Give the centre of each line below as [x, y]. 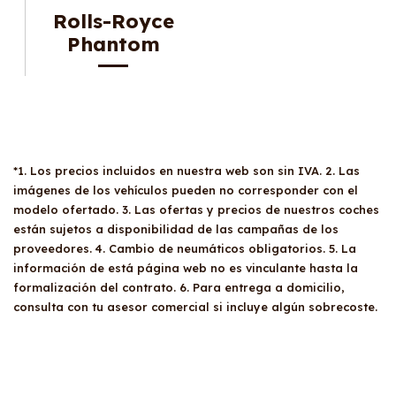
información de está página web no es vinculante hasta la [186, 267]
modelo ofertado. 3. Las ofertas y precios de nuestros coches [196, 209]
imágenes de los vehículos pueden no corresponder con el [186, 190]
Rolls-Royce [113, 21]
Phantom [113, 44]
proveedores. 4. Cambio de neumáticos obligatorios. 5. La [185, 248]
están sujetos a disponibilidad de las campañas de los [176, 228]
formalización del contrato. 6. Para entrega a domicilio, [179, 287]
